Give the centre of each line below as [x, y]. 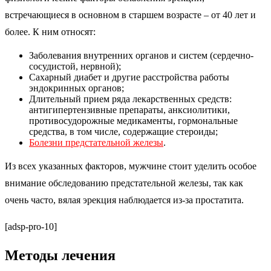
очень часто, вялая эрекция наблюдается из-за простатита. [124, 200]
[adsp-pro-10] [31, 226]
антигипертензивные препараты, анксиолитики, [129, 109]
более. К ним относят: [50, 31]
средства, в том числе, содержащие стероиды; [123, 131]
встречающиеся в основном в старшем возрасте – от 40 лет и [130, 15]
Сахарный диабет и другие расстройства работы [129, 77]
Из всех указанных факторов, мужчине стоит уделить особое [131, 166]
